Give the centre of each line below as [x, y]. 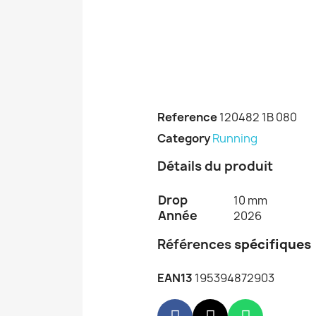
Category [184, 139]
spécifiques [273, 245]
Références [194, 245]
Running [235, 139]
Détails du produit [217, 166]
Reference [187, 117]
